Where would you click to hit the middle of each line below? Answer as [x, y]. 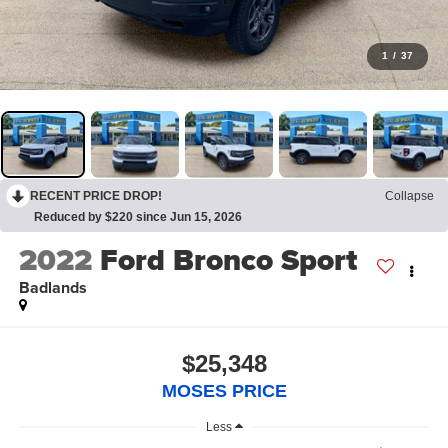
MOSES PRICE [224, 390]
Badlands [52, 288]
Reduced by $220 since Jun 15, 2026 [138, 216]
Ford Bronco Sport [228, 260]
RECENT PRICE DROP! [96, 195]
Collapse [409, 195]
